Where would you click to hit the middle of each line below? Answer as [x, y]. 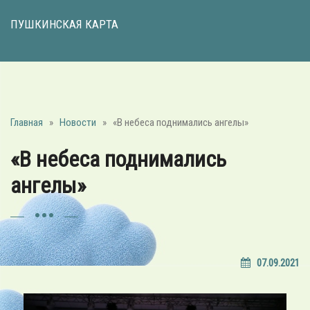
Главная [27, 122]
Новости [78, 122]
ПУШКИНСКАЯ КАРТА [64, 24]
